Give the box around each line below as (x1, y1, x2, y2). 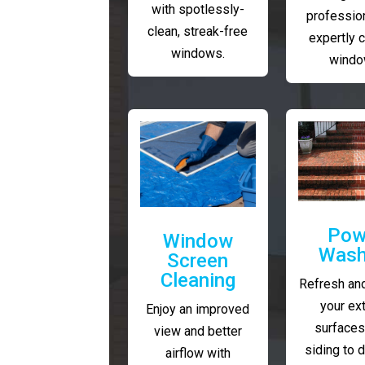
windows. (170, 45, 225, 61)
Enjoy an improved (146, 301, 250, 318)
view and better (153, 323, 242, 340)
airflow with (165, 345, 231, 362)
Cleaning (160, 269, 235, 292)
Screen (167, 249, 229, 273)
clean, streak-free (147, 23, 248, 39)
